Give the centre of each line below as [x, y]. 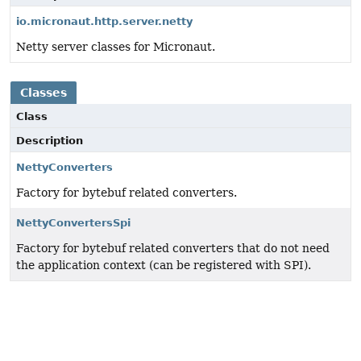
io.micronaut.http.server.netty [104, 22]
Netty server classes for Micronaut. [116, 47]
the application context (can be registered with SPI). [164, 266]
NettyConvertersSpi [73, 223]
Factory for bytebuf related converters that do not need [173, 249]
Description [50, 141]
